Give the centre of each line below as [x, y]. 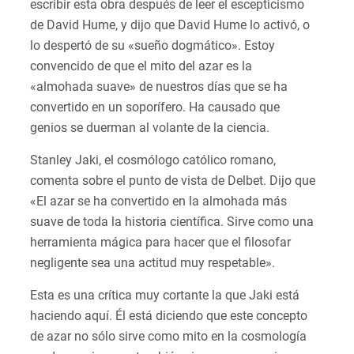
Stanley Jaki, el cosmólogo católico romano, [153, 160]
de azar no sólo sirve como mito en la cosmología [168, 337]
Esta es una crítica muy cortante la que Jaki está [165, 296]
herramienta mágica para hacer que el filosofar [160, 243]
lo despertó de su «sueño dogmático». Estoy [153, 46]
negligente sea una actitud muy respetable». [154, 263]
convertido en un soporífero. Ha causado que [155, 107]
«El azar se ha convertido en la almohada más [158, 201]
